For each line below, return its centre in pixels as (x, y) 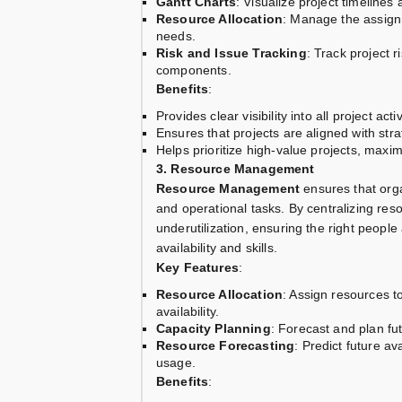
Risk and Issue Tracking (232, 53)
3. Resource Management (236, 169)
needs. (176, 36)
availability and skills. (217, 248)
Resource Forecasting (226, 346)
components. (194, 70)
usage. (176, 363)
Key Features (197, 268)
